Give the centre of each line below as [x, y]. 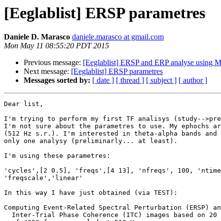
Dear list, [24, 104]
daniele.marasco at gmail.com [118, 37]
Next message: [47, 72]
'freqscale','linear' [43, 178]
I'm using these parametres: [57, 156]
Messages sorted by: [57, 80]
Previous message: [53, 63]
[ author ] [193, 80]
